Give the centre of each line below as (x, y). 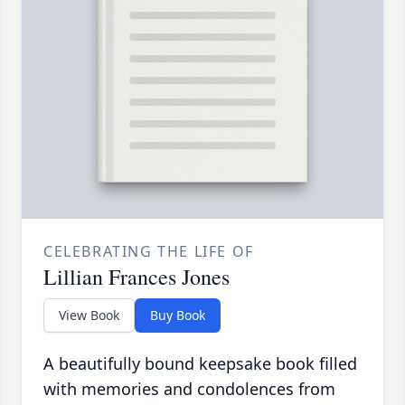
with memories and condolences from (189, 389)
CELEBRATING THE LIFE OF (149, 252)
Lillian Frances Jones (137, 277)
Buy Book (178, 316)
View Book (89, 316)
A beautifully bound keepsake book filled (200, 364)
